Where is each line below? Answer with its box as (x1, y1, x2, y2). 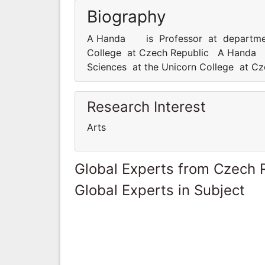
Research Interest (87, 98, 206, 115)
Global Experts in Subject (75, 181, 245, 199)
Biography (87, 6, 166, 27)
